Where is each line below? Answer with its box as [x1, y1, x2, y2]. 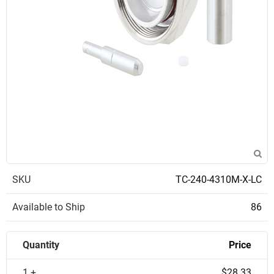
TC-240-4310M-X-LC [176, 174, 262, 185]
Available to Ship [12, 201, 85, 213]
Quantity [23, 239, 59, 251]
